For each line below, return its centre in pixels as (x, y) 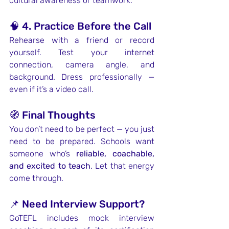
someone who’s (43, 154)
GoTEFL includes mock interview (82, 218)
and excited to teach (50, 166)
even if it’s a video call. (51, 89)
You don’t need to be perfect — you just (82, 129)
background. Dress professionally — (82, 77)
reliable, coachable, (115, 154)
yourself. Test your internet (82, 52)
